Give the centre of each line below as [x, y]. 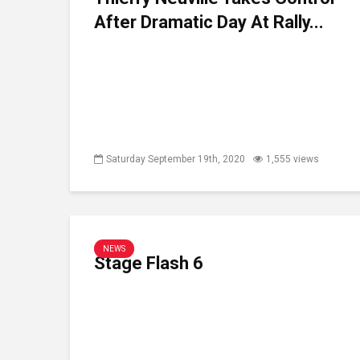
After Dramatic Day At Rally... [209, 22]
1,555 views [292, 159]
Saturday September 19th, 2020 [176, 159]
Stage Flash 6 [149, 263]
